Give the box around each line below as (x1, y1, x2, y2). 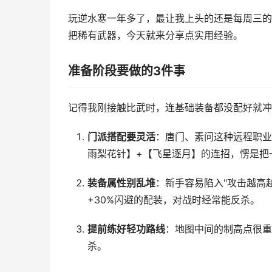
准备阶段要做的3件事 (68, 64, 185, 78)
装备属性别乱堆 (87, 177, 155, 189)
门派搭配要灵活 (87, 131, 155, 143)
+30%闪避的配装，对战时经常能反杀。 (87, 194, 260, 206)
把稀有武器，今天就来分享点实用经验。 (68, 30, 243, 41)
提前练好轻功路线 (87, 223, 165, 235)
